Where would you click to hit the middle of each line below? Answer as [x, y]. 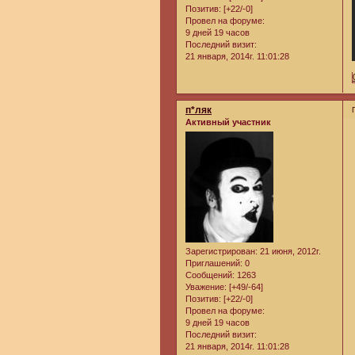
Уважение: [206, 287]
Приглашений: [214, 263]
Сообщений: [210, 275]
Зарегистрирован [220, 252]
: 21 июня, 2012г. [288, 252]
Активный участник [228, 122]
